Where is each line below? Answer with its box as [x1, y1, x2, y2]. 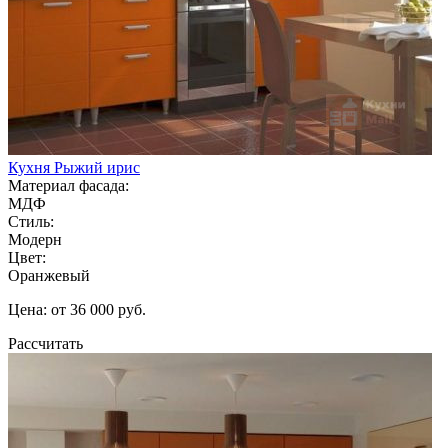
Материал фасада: [8, 176, 129, 194]
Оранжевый [8, 266, 90, 284]
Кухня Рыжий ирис [8, 158, 140, 176]
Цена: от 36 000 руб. [8, 300, 146, 318]
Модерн [8, 230, 62, 248]
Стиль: [8, 212, 54, 230]
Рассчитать [8, 334, 83, 352]
